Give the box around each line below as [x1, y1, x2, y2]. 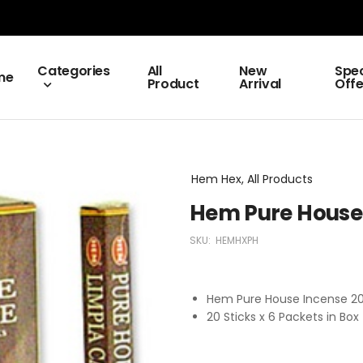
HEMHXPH [216, 233, 258, 247]
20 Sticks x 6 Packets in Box [207, 309, 359, 325]
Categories [37, 62, 110, 80]
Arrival [239, 75, 282, 93]
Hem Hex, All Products [191, 171, 313, 187]
